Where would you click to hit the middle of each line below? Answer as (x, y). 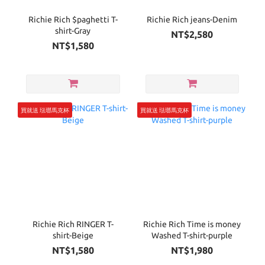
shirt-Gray (73, 31)
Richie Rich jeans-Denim (192, 20)
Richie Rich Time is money (192, 224)
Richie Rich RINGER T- (73, 224)
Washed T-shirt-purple (192, 235)
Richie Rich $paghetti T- (73, 20)
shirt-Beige (73, 235)
